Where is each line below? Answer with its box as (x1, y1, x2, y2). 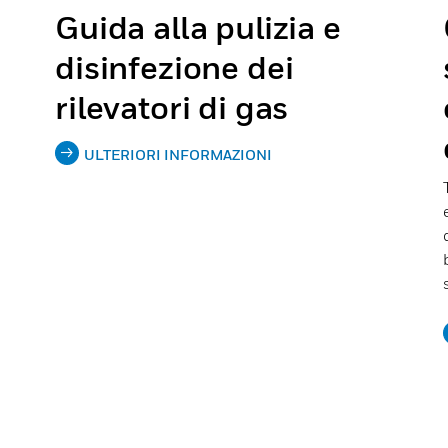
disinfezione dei (55, 47, 294, 86)
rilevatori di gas (55, 87, 289, 126)
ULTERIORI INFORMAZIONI (84, 145, 272, 163)
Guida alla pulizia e (55, 7, 341, 46)
